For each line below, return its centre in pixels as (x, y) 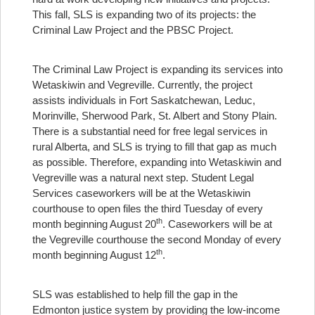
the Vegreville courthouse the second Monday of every (157, 239)
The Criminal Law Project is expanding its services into (157, 69)
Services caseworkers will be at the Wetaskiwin (141, 193)
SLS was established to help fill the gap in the (135, 294)
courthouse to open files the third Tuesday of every (148, 208)
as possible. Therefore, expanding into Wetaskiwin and (157, 162)
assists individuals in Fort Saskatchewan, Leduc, (144, 100)
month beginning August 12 (94, 255)
